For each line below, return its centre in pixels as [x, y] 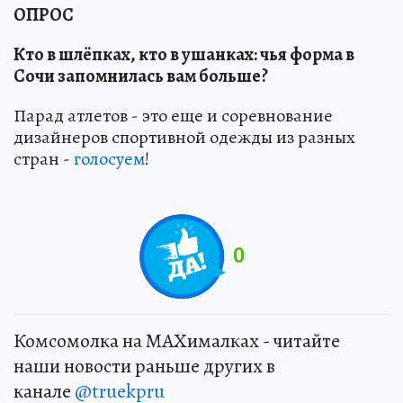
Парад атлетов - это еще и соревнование [173, 116]
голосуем [109, 159]
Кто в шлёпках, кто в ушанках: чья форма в [184, 55]
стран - [44, 159]
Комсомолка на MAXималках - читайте [177, 341]
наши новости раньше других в [144, 367]
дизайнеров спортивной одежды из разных [184, 138]
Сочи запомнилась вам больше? [141, 76]
